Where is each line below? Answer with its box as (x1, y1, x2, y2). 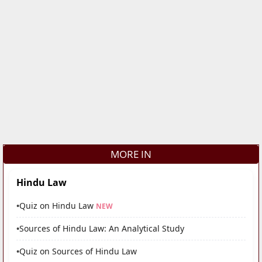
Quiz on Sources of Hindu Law (19, 246, 137, 257)
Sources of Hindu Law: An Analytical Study (19, 223, 184, 235)
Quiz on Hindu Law (19, 200, 94, 212)
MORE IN (111, 147, 151, 161)
